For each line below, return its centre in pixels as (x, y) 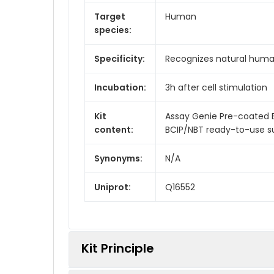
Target (110, 16)
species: (113, 30)
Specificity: (120, 58)
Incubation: (120, 87)
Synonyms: (118, 158)
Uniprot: (113, 187)
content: (114, 129)
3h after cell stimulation (216, 87)
